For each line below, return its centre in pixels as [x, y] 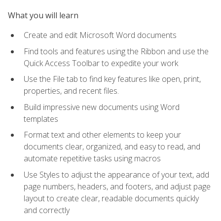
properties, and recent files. [71, 91]
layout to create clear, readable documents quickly [111, 198]
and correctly [47, 210]
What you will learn [43, 15]
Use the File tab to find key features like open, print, [112, 79]
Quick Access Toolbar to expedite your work [101, 63]
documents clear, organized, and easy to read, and [112, 147]
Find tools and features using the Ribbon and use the [116, 51]
